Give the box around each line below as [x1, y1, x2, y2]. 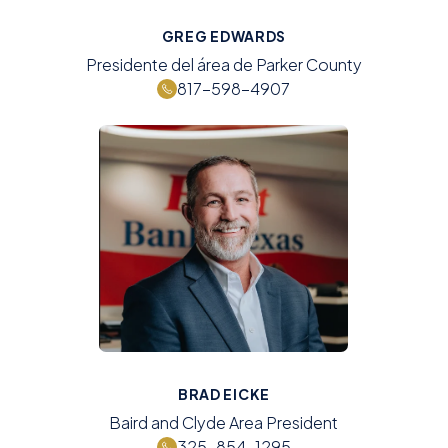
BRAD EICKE [177, 385, 270, 404]
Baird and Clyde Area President [109, 412, 339, 434]
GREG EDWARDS [161, 26, 287, 45]
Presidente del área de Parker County [85, 53, 362, 75]
